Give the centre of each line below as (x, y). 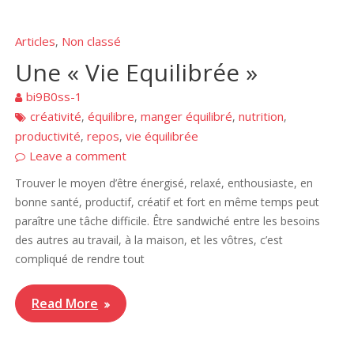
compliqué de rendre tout (80, 258)
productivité (48, 136)
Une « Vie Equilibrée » (137, 72)
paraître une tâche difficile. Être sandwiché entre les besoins (168, 220)
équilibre (111, 116)
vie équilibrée (162, 136)
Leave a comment (78, 155)
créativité (56, 116)
